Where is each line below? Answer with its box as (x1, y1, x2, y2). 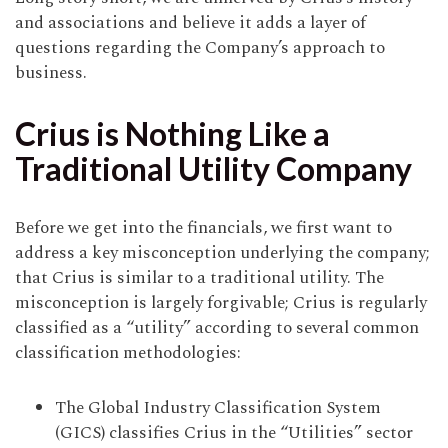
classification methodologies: (15, 340, 241, 367)
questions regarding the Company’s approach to (15, 35, 385, 62)
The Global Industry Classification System (55, 395, 381, 422)
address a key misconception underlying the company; (15, 240, 430, 267)
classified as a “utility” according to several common (15, 315, 419, 342)
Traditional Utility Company (15, 149, 412, 189)
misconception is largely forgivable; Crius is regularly (15, 290, 427, 317)
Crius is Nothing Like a (15, 114, 330, 154)
